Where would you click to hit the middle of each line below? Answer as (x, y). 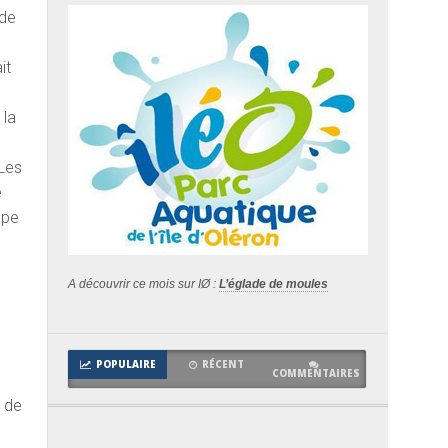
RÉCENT (223, 364)
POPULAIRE (125, 364)
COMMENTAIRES (316, 373)
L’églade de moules (273, 283)
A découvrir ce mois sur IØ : (143, 283)
